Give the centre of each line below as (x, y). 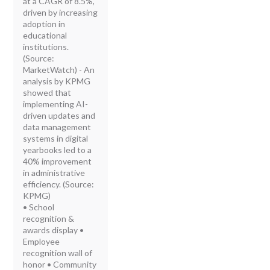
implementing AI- (56, 104)
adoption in (44, 24)
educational (45, 35)
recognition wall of (58, 253)
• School (39, 207)
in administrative (54, 172)
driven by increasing (61, 12)
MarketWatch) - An (59, 69)
